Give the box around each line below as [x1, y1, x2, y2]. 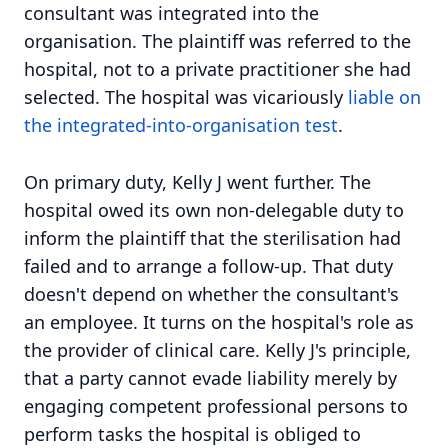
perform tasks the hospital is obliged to [24, 421, 361, 446]
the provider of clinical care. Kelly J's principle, [24, 337, 411, 362]
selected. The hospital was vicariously [24, 85, 348, 110]
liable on [348, 85, 421, 110]
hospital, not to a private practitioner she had [24, 57, 411, 82]
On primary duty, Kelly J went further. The [24, 169, 371, 194]
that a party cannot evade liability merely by [24, 365, 397, 390]
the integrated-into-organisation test [24, 113, 338, 138]
